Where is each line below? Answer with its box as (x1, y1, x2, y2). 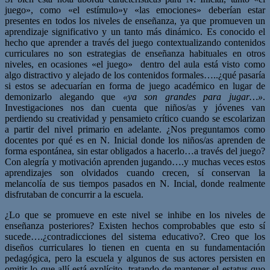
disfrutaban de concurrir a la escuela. (5, 189, 143, 199)
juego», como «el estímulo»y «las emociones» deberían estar (5, 4, 265, 15)
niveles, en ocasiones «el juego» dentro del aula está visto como (5, 58, 265, 69)
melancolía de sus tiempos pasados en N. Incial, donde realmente (5, 178, 265, 189)
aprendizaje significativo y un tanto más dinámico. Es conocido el (5, 26, 265, 37)
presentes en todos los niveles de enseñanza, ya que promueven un (5, 15, 265, 26)
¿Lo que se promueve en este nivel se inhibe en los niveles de (5, 209, 265, 220)
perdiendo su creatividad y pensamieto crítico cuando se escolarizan (5, 113, 265, 124)
